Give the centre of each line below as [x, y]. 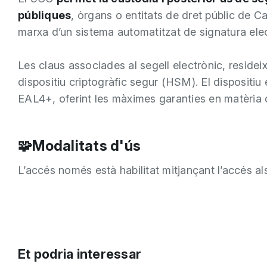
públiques [45, 15]
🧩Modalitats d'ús [79, 146]
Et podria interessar [80, 254]
